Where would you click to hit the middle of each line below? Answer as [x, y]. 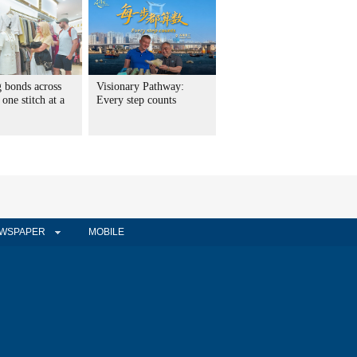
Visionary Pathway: [140, 86]
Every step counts [136, 100]
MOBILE [106, 232]
